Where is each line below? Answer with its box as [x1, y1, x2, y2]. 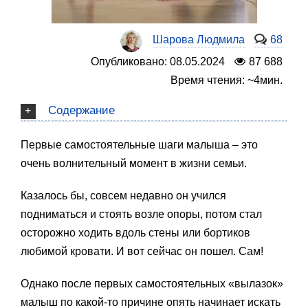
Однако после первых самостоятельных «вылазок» [21, 277, 283, 289]
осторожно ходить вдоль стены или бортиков [21, 226, 250, 239]
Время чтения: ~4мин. [170, 74, 283, 86]
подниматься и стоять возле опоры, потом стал [21, 208, 262, 220]
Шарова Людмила [153, 34, 245, 45]
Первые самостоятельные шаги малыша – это [21, 138, 258, 151]
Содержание [47, 104, 115, 117]
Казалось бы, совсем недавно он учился [21, 189, 226, 201]
